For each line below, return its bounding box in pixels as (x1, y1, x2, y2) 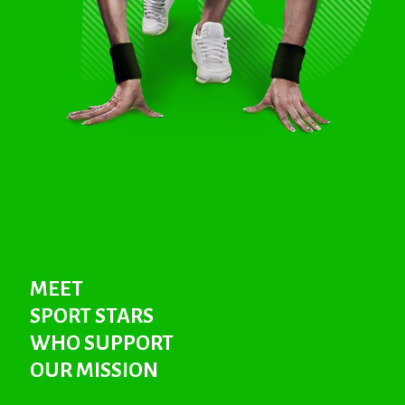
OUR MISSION (30, 358, 158, 381)
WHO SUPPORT (30, 331, 174, 354)
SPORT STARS (30, 304, 154, 327)
